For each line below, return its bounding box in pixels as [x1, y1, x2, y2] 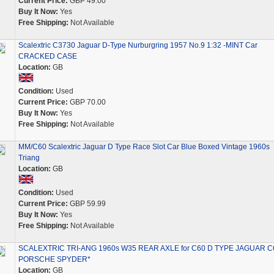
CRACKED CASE [18, 52, 77, 61]
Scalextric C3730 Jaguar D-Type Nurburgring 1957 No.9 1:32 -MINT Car [18, 41, 257, 50]
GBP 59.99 [67, 199, 106, 208]
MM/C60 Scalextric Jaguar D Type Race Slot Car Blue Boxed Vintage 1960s [18, 143, 270, 151]
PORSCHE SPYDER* [18, 255, 91, 264]
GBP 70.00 [67, 98, 106, 106]
